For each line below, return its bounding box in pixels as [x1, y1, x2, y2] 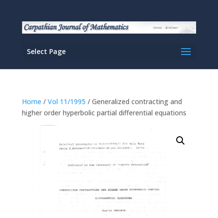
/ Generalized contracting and [85, 97, 182, 106]
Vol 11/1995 [47, 97, 86, 106]
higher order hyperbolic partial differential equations [21, 108, 186, 117]
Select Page [26, 46, 66, 56]
